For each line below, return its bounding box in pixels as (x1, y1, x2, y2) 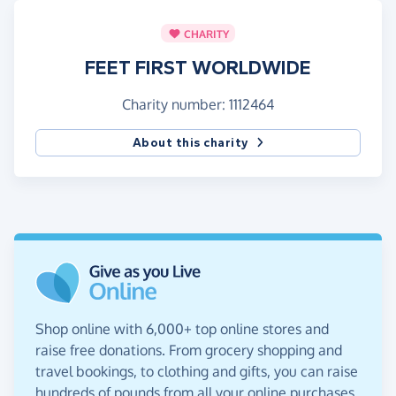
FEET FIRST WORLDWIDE (85, 57, 311, 80)
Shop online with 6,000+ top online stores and (35, 320, 329, 339)
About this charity (132, 135, 249, 151)
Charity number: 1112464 (122, 95, 274, 114)
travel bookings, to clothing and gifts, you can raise (35, 362, 358, 381)
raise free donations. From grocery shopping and (35, 341, 342, 360)
